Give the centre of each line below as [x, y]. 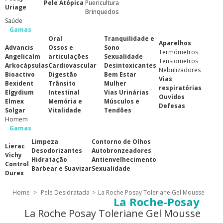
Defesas [172, 106]
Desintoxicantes [130, 65]
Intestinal [64, 92]
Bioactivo [20, 74]
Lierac [15, 146]
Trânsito [62, 83]
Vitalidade [65, 110]
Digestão [63, 74]
